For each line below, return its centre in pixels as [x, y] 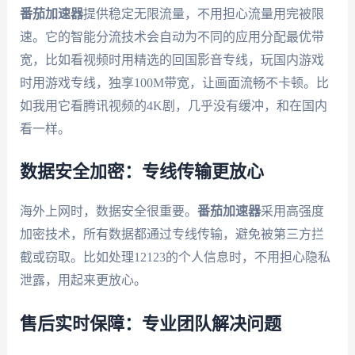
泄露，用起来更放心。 [83, 281]
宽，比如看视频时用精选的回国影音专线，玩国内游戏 [172, 59]
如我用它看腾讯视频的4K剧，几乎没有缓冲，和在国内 [173, 105]
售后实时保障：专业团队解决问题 [150, 324]
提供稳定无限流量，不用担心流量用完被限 [203, 13]
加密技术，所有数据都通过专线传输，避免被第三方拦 [172, 235]
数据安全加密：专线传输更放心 [141, 172]
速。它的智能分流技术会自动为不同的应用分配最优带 [172, 36]
